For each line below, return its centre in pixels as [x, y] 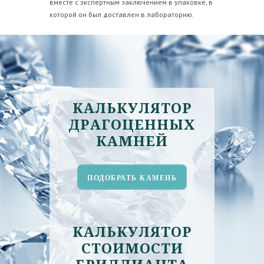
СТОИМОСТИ [132, 247]
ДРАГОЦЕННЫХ [132, 124]
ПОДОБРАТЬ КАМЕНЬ [132, 178]
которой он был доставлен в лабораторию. [122, 14]
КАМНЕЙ [132, 141]
